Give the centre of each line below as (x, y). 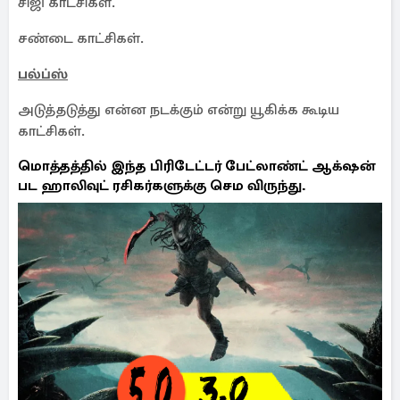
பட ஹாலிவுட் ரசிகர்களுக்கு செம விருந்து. (162, 186)
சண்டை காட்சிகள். (81, 38)
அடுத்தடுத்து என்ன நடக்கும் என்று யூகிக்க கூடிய (179, 110)
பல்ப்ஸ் (43, 74)
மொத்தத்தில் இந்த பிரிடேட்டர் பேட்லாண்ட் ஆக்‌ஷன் (196, 166)
